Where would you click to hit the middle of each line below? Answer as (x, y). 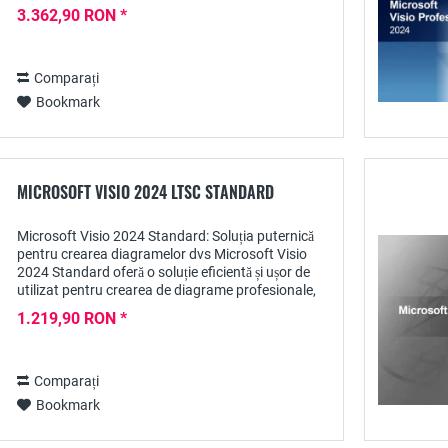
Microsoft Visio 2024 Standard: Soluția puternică (165, 236)
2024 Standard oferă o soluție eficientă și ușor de (163, 272)
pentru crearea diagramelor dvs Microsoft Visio (162, 254)
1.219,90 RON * (72, 318)
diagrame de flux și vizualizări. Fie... (124, 308)
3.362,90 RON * (72, 15)
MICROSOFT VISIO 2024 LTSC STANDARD (145, 192)
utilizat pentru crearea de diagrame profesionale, (166, 290)
